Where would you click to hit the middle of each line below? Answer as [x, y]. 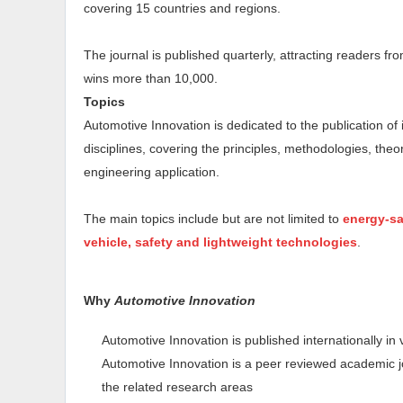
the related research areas [177, 387]
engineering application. [152, 172]
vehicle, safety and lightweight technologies [220, 242]
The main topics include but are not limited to [213, 219]
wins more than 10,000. [151, 78]
